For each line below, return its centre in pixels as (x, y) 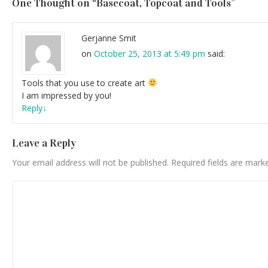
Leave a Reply (44, 143)
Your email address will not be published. (90, 162)
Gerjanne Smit (109, 38)
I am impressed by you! (66, 95)
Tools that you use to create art (85, 83)
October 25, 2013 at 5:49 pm (150, 53)
